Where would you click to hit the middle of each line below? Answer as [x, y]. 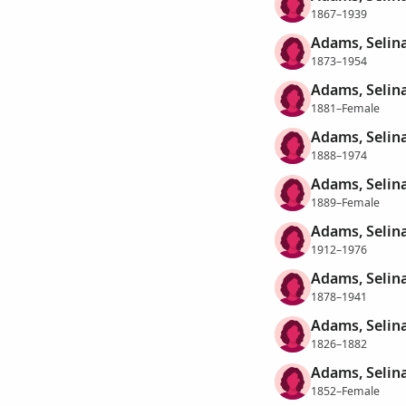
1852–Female [345, 391]
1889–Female [345, 202]
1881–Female [345, 108]
